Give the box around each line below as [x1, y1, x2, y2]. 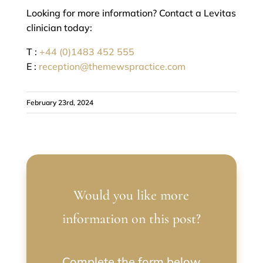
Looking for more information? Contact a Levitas [26, 7, 236, 19]
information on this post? [62, 210, 201, 228]
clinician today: [26, 22, 92, 34]
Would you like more [73, 187, 190, 204]
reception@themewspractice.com [38, 60, 186, 73]
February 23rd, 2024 [26, 98, 93, 107]
